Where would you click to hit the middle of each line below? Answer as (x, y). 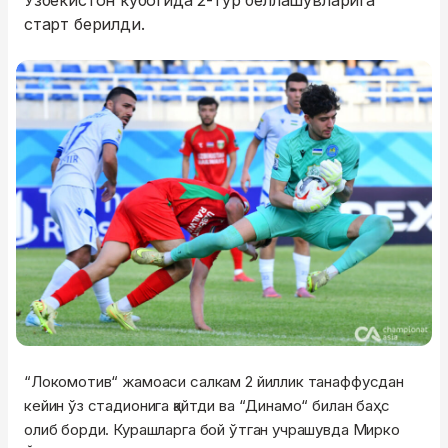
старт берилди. (84, 24)
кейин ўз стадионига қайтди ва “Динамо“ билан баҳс (207, 406)
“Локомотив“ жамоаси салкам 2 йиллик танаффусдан (214, 382)
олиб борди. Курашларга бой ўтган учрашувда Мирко (212, 430)
